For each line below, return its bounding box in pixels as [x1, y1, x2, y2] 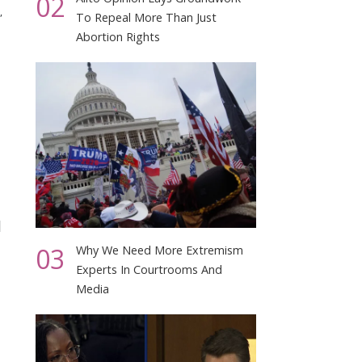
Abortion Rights [76, 28, 161, 44]
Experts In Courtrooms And [76, 261, 223, 277]
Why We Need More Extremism [76, 242, 244, 258]
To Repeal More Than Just [76, 9, 217, 25]
